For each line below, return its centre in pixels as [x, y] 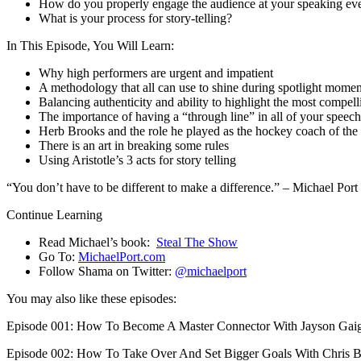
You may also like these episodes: [91, 298]
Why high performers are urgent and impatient [156, 73]
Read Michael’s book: [98, 242]
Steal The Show [197, 242]
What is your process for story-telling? [135, 18]
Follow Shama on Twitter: [107, 271]
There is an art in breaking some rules [134, 145]
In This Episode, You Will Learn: [90, 45]
